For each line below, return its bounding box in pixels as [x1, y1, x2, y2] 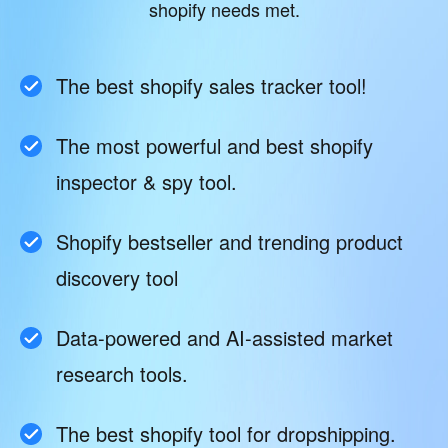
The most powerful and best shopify [56, 130, 373, 160]
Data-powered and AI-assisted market [56, 322, 393, 352]
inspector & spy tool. [56, 166, 237, 196]
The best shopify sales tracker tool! [56, 70, 367, 100]
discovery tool [56, 262, 178, 292]
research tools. [56, 358, 188, 388]
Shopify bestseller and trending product [56, 226, 403, 256]
